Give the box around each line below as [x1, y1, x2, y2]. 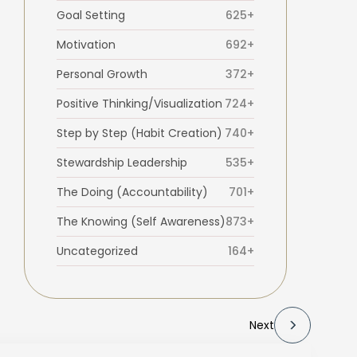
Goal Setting [56, 6, 125, 23]
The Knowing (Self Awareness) [56, 213, 226, 229]
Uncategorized [56, 242, 138, 259]
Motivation [56, 36, 116, 53]
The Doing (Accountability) [56, 183, 208, 200]
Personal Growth [56, 65, 147, 82]
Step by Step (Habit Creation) [56, 124, 222, 141]
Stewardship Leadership [56, 154, 187, 171]
